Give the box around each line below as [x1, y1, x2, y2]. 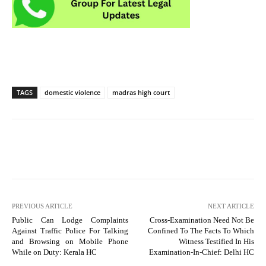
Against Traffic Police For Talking [12, 226, 128, 235]
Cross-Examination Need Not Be [149, 215, 254, 224]
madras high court [112, 87, 170, 97]
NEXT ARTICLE [207, 202, 254, 210]
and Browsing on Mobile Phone [12, 236, 128, 246]
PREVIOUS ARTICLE [12, 202, 72, 210]
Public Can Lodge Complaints [12, 215, 128, 224]
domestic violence [45, 87, 100, 97]
